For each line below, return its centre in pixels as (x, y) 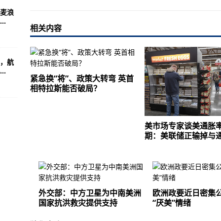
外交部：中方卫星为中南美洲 (90, 193)
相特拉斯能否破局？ (65, 88)
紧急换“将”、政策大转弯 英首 (82, 78)
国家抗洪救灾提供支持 (78, 203)
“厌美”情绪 (172, 203)
